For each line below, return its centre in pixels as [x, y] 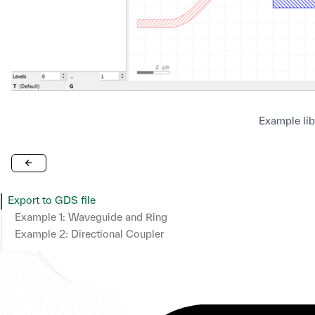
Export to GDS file [52, 200]
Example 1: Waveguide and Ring [91, 217]
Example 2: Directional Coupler [89, 233]
